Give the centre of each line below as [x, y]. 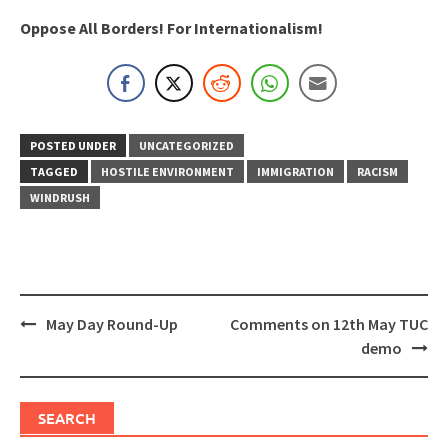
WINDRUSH [60, 197]
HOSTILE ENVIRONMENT [167, 171]
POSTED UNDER [73, 145]
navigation [60, 343]
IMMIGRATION [295, 171]
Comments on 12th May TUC [329, 323]
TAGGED [54, 171]
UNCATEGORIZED [186, 145]
